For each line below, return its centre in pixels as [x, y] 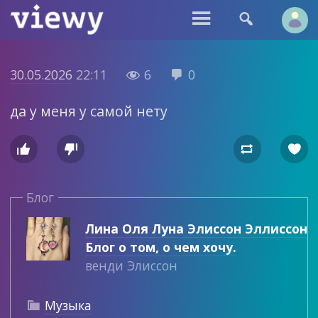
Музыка [68, 306]
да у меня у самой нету [88, 111]
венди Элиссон [131, 266]
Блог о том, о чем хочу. [160, 247]
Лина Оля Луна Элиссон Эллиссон [196, 229]
